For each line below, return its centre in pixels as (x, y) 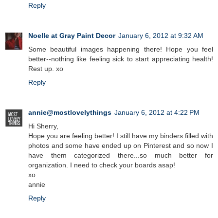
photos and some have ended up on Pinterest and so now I (121, 146)
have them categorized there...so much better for (121, 155)
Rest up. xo (46, 69)
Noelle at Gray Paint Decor (72, 36)
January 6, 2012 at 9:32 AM (161, 36)
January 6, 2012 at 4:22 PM (157, 113)
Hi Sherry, (43, 126)
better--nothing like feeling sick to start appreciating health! (121, 59)
